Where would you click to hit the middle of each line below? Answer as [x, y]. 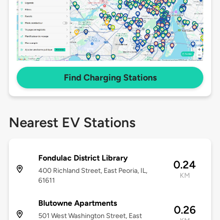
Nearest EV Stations [72, 123]
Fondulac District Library [83, 158]
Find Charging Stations [110, 78]
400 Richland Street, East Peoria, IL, [93, 171]
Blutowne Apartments [77, 203]
